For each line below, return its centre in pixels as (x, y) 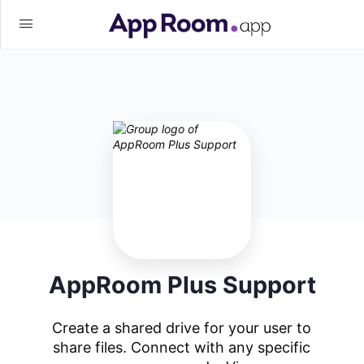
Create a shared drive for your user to (182, 328)
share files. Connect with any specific (182, 347)
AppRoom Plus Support (182, 285)
